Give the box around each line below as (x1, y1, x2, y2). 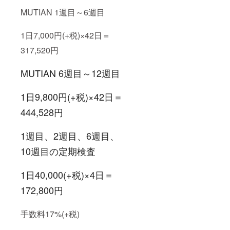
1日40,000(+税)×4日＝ (21, 168, 113, 182)
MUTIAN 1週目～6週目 (21, 6, 105, 18)
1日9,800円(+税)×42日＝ (21, 90, 123, 104)
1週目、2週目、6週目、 (21, 129, 119, 143)
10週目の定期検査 (21, 144, 95, 158)
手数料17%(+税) (21, 208, 80, 220)
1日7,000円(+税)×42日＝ (21, 29, 110, 42)
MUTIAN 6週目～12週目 (21, 66, 120, 80)
